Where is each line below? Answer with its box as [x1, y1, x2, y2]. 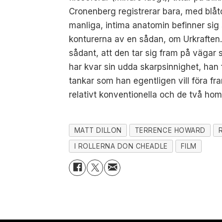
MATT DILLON [74, 126, 122, 135]
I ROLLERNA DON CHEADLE [74, 142, 168, 150]
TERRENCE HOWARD [134, 126, 206, 135]
